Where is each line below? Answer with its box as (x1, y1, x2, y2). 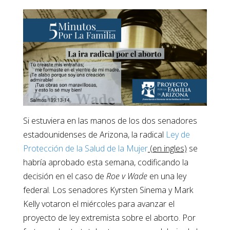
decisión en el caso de (23, 170, 106, 182)
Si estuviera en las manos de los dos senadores (23, 115, 197, 127)
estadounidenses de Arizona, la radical (23, 129, 166, 141)
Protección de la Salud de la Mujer (23, 143, 148, 155)
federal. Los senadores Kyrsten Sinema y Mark (23, 184, 193, 196)
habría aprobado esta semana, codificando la (23, 157, 188, 168)
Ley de (165, 129, 190, 141)
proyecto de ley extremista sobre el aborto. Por (23, 212, 196, 224)
